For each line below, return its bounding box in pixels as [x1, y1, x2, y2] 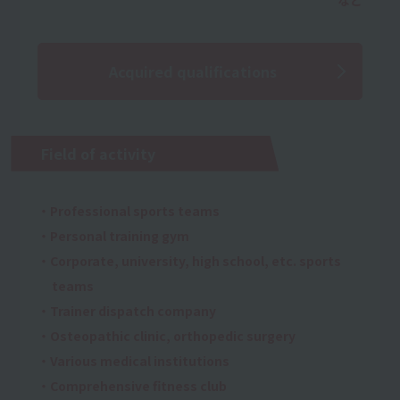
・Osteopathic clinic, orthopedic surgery [37, 326, 296, 345]
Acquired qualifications [109, 60, 277, 82]
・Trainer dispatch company [37, 301, 217, 320]
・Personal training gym [37, 226, 190, 245]
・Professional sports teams [37, 201, 221, 220]
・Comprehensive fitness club [37, 376, 228, 395]
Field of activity [41, 142, 156, 164]
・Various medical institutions [37, 351, 230, 370]
